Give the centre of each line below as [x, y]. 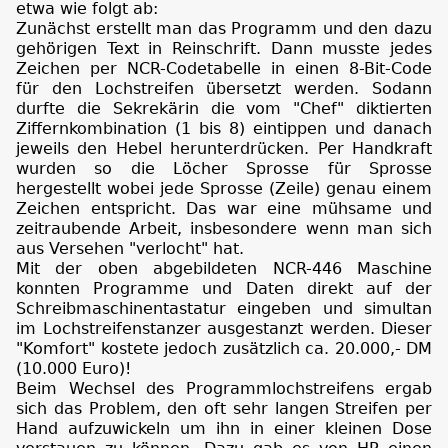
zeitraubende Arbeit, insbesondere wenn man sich [224, 229]
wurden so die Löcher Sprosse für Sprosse [224, 169]
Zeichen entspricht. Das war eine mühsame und [224, 209]
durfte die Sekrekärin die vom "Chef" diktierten [224, 109]
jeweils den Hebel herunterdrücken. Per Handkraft [224, 149]
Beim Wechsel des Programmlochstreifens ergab [224, 389]
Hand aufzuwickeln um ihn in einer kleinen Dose [224, 429]
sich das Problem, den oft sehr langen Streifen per [224, 409]
